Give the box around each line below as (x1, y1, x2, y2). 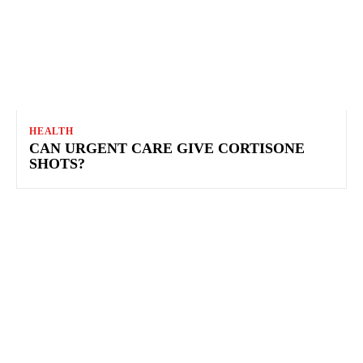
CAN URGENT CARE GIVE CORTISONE (29, 140, 305, 157)
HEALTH (29, 126, 74, 138)
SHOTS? (29, 156, 85, 173)
